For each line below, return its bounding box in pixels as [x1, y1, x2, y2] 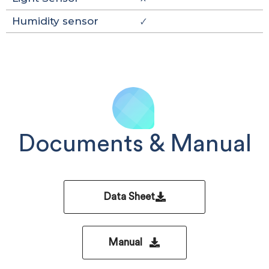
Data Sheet [103, 192, 155, 202]
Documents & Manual [17, 132, 252, 156]
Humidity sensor [12, 15, 98, 27]
